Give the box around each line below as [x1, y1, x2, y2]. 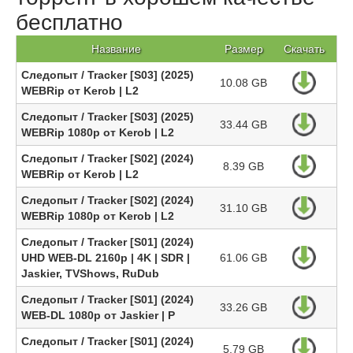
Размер [224, 43, 263, 55]
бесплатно [16, 10, 123, 35]
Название [91, 43, 141, 55]
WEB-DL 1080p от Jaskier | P [21, 309, 175, 321]
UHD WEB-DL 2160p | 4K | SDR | [21, 251, 190, 264]
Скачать [284, 43, 325, 55]
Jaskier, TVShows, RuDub [21, 267, 159, 280]
